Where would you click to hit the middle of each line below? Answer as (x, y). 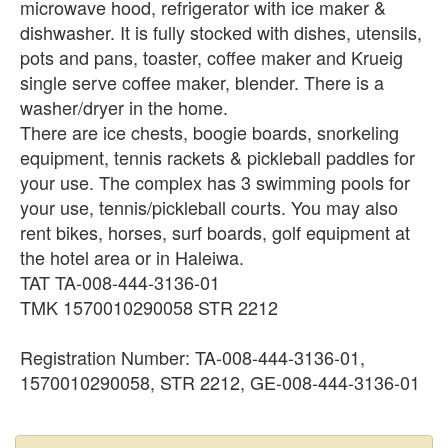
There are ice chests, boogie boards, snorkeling (209, 131)
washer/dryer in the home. (124, 106)
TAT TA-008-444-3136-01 (120, 281)
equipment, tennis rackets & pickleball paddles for (217, 156)
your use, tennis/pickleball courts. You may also (209, 206)
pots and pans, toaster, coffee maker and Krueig (211, 56)
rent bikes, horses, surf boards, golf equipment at (215, 231)
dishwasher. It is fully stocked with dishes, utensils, (221, 31)
